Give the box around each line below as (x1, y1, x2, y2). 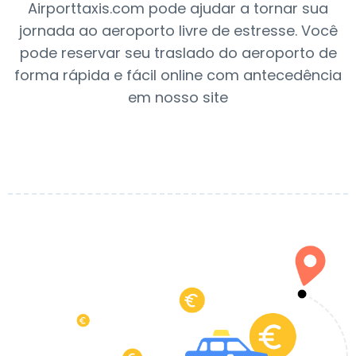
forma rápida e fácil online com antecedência (14, 65, 342, 85)
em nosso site (128, 87, 228, 107)
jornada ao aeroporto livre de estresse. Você (18, 21, 338, 41)
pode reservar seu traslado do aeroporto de (19, 43, 337, 63)
